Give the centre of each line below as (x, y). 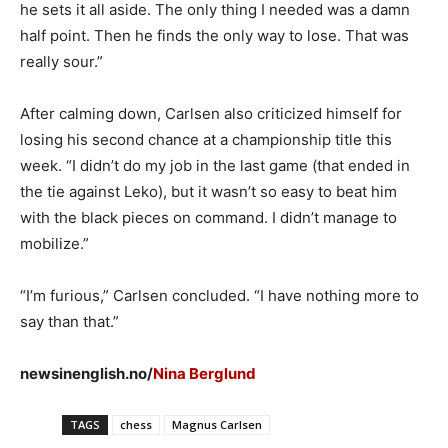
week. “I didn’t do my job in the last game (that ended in (215, 166)
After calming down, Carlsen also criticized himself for (211, 114)
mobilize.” (54, 244)
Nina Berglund (204, 374)
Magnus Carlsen (217, 425)
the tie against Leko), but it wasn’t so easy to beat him (208, 192)
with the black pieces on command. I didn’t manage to (208, 218)
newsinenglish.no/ (86, 374)
